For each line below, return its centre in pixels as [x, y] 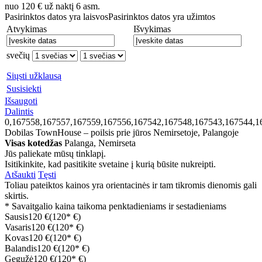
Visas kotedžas [33, 143]
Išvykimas [152, 29]
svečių [18, 56]
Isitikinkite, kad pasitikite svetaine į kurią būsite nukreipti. [110, 164]
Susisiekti [24, 89]
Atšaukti [20, 175]
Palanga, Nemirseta [99, 143]
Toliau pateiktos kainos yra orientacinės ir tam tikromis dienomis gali [131, 185]
